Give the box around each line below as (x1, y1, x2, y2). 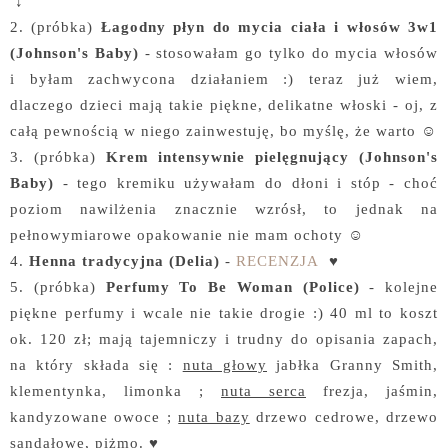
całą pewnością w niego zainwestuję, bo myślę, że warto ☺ (10, 121, 437, 139)
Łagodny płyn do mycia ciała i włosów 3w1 (100, 17, 439, 35)
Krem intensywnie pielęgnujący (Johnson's (105, 147, 439, 165)
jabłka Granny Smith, (267, 355, 439, 373)
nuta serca (221, 381, 306, 399)
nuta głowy (182, 355, 268, 373)
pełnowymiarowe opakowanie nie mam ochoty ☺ (10, 225, 364, 243)
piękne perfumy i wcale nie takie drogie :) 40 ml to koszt (10, 303, 438, 321)
